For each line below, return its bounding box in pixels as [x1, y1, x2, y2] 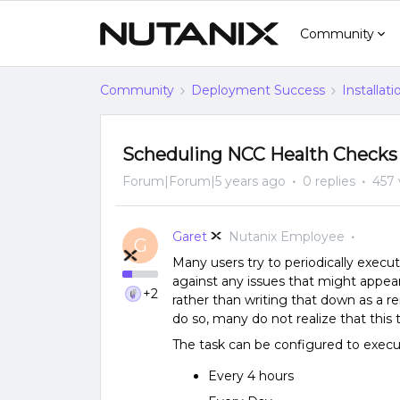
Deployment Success [191, 82, 325, 98]
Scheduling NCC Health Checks [122, 144, 397, 165]
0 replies [303, 173, 355, 189]
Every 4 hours [208, 368, 294, 384]
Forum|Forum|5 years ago [122, 173, 286, 189]
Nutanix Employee [229, 229, 345, 245]
